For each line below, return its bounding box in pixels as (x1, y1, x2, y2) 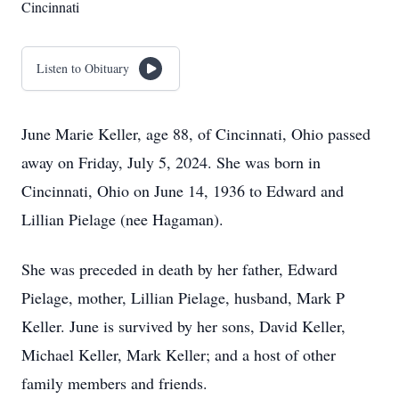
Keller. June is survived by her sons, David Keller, (21, 315, 346, 337)
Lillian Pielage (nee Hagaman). (21, 208, 229, 230)
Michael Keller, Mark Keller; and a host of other (21, 344, 336, 365)
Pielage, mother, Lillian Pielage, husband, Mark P (21, 287, 345, 308)
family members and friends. (21, 372, 208, 394)
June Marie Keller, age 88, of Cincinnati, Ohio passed (21, 123, 370, 144)
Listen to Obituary (37, 60, 129, 77)
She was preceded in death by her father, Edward (21, 258, 338, 280)
